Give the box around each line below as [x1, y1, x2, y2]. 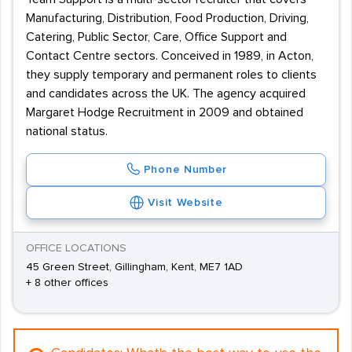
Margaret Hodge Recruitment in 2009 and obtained [26, 106, 303, 119]
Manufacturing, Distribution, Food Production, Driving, [26, 12, 309, 24]
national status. [26, 125, 108, 137]
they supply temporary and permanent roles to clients [26, 68, 317, 81]
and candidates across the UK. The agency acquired [26, 87, 306, 100]
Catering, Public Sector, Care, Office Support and [26, 31, 287, 43]
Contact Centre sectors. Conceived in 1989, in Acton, [26, 49, 313, 62]
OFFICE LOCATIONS [26, 243, 126, 254]
